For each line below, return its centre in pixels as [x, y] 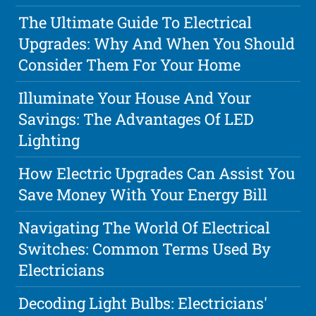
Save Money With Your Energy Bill [143, 195]
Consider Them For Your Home [130, 65]
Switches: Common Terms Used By [145, 249]
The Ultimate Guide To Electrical [135, 23]
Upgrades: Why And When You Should [157, 44]
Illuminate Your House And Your [135, 98]
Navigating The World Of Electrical [145, 228]
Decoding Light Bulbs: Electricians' [143, 303]
